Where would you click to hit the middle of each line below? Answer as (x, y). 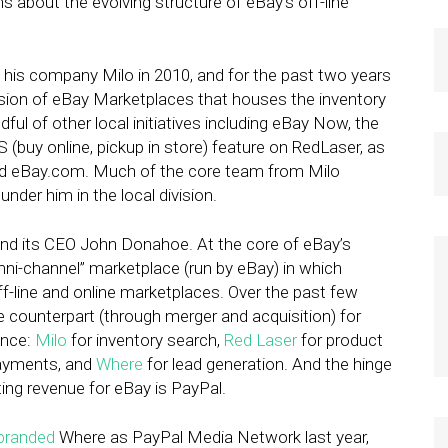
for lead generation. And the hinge (267, 364)
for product (340, 340)
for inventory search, (145, 340)
